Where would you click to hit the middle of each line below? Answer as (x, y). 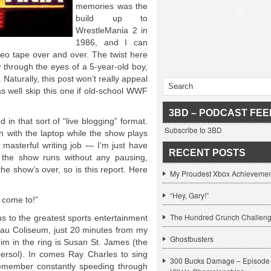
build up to (112, 18)
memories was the (112, 6)
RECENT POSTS (207, 153)
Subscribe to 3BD (192, 130)
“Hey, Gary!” (189, 195)
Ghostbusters (192, 239)
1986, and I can (112, 42)
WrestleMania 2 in (112, 30)
